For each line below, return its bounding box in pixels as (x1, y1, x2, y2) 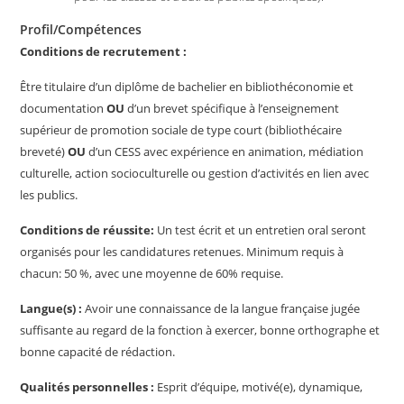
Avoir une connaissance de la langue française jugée (85, 300, 361, 317)
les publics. (20, 187, 78, 203)
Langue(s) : (20, 300, 86, 317)
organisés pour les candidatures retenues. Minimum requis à (20, 243, 344, 260)
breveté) (20, 143, 69, 160)
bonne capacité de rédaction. (20, 344, 176, 360)
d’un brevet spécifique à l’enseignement (124, 100, 340, 116)
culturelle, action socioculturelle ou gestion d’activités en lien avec (20, 165, 370, 181)
